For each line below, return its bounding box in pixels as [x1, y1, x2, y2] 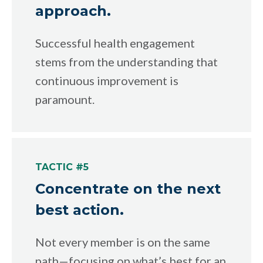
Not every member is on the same [35, 234, 210, 249]
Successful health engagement [35, 35, 195, 50]
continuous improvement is [35, 73, 178, 87]
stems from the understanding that [35, 54, 218, 69]
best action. [35, 201, 124, 218]
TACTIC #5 [35, 161, 89, 173]
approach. [35, 2, 111, 19]
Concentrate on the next [35, 180, 221, 197]
